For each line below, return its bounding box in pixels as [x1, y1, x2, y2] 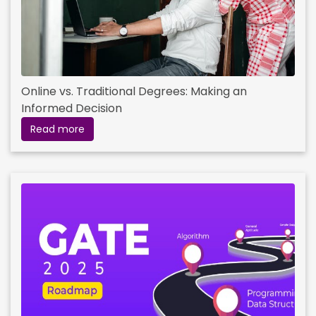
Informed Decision [21, 99, 122, 116]
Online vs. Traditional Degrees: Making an [21, 83, 247, 99]
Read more [30, 121, 85, 136]
